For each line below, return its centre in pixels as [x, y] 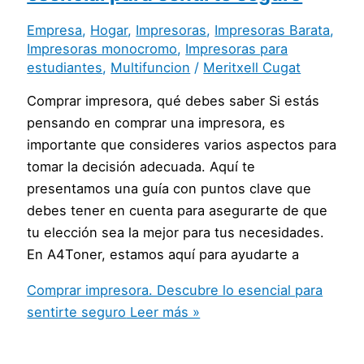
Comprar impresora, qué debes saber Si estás [173, 101]
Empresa [55, 30]
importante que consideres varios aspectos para [182, 145]
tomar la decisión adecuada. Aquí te [141, 167]
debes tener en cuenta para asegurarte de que [178, 211]
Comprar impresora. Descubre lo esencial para [175, 290]
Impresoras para [237, 48]
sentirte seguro [77, 312]
